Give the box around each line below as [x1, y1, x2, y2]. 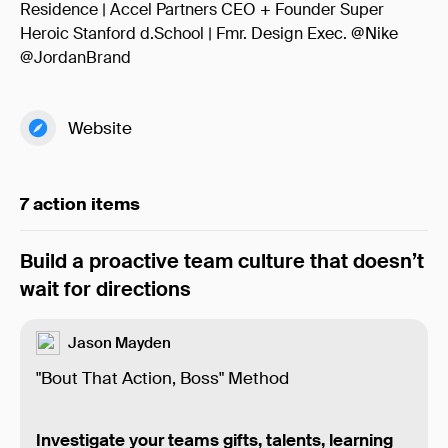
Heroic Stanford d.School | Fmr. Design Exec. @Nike [20, 23, 398, 44]
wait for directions [20, 276, 191, 302]
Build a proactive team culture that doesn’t [20, 248, 424, 274]
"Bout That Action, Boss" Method [36, 367, 289, 389]
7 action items [20, 193, 140, 215]
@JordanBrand [20, 47, 131, 68]
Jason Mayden [68, 333, 171, 353]
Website [68, 117, 132, 139]
